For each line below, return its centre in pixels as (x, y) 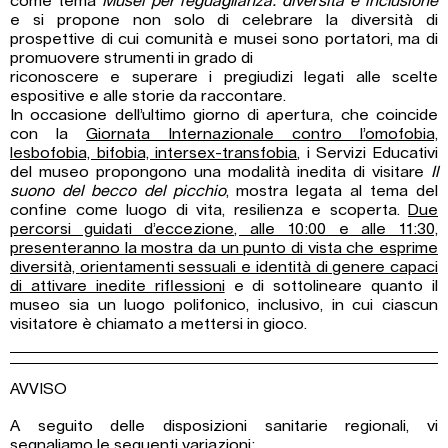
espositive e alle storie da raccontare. (148, 96)
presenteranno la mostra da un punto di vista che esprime (224, 248)
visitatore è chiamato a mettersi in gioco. (158, 324)
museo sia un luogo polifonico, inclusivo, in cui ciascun (224, 305)
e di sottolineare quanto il (331, 286)
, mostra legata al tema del (332, 191)
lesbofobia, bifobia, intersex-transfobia (154, 153)
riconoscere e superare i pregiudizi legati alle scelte (224, 77)
